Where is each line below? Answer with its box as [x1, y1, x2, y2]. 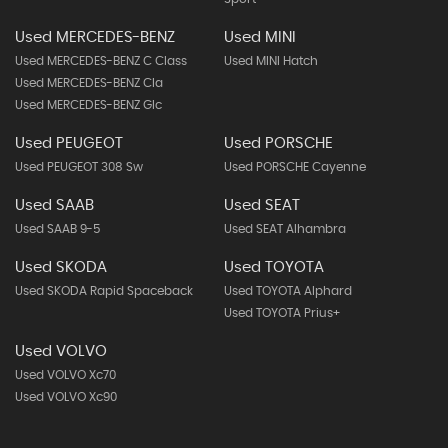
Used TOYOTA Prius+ [223, 307, 340, 319]
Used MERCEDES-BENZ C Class [15, 55, 187, 67]
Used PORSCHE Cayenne [223, 161, 366, 173]
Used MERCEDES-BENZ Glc [15, 99, 162, 111]
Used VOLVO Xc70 [15, 369, 116, 381]
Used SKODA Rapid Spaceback [15, 285, 193, 297]
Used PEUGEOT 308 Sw [15, 161, 143, 173]
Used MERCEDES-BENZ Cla [15, 77, 163, 89]
